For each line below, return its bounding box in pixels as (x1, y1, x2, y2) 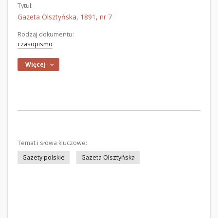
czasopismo (18, 40, 53, 48)
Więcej (25, 60, 46, 69)
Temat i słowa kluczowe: (18, 139, 87, 147)
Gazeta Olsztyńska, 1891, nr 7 (18, 12, 112, 21)
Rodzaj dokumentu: (18, 30, 74, 38)
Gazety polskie (22, 153, 65, 162)
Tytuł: (18, 1, 33, 10)
